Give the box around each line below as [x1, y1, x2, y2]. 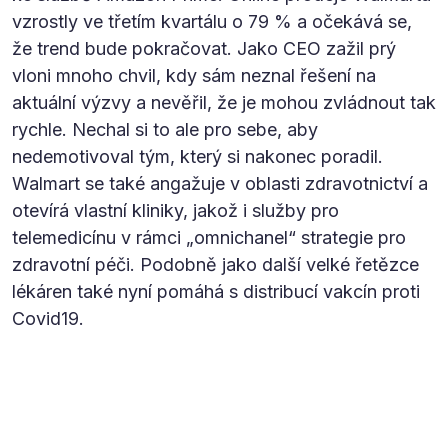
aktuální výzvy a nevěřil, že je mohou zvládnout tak [12, 91, 436, 113]
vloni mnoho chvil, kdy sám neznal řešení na [12, 64, 376, 86]
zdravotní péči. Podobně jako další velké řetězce [12, 253, 419, 275]
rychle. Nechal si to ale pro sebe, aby [12, 118, 318, 140]
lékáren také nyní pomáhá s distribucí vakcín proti [12, 280, 420, 302]
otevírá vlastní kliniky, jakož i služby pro [12, 199, 339, 221]
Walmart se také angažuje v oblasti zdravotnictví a [12, 172, 428, 194]
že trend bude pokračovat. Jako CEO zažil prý [12, 37, 396, 59]
